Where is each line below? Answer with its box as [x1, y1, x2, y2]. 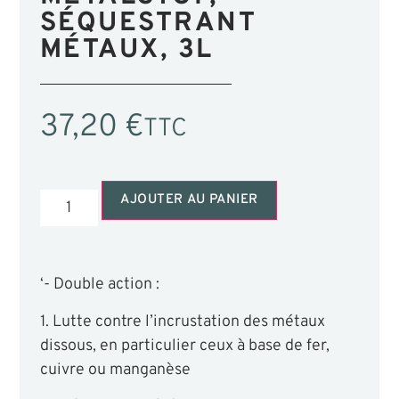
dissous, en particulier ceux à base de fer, [39, 335, 330, 356]
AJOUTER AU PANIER [120, 191, 258, 209]
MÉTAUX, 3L [39, 34, 214, 68]
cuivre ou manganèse [39, 359, 191, 380]
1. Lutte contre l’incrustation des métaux [39, 311, 325, 332]
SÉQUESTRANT [39, 7, 257, 41]
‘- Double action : [39, 274, 159, 296]
